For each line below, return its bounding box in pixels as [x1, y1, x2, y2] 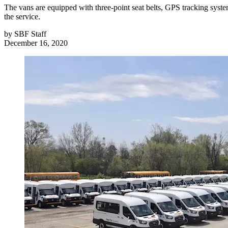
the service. [4, 12, 40, 21]
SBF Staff [14, 30, 46, 39]
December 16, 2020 [4, 39, 68, 48]
